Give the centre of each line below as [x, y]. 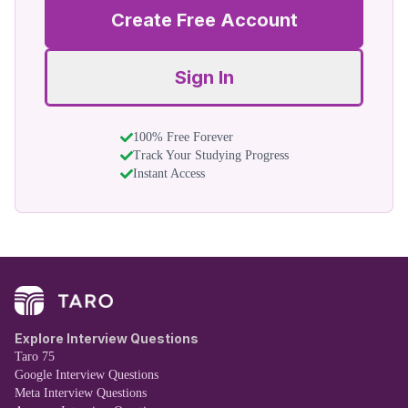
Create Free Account [204, 20]
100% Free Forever [183, 137]
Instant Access [168, 173]
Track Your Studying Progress [210, 155]
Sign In [204, 77]
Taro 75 [35, 357]
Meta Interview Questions [81, 393]
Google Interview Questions [87, 375]
